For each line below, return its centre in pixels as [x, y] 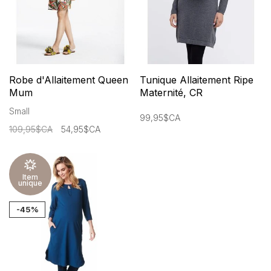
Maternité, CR [171, 92]
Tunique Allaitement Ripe [197, 80]
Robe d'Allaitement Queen [69, 80]
